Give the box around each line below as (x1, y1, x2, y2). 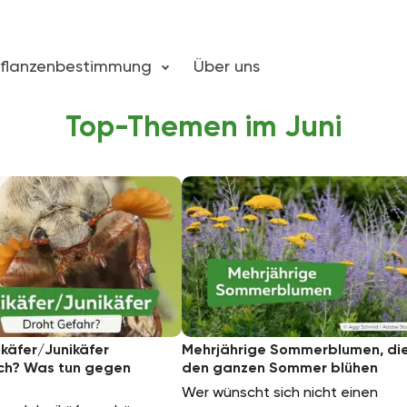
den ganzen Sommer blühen (182, 358, 378, 376)
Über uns (194, 56, 260, 75)
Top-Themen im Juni (65, 109, 342, 144)
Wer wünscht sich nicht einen (182, 382, 378, 401)
